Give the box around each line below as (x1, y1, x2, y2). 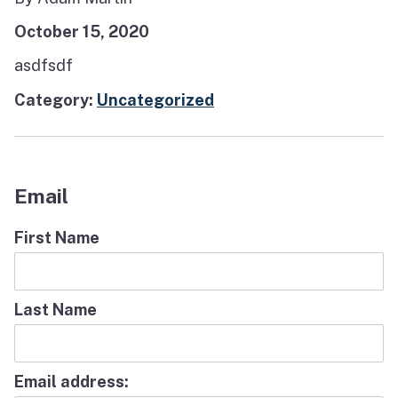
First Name (14, 227, 99, 247)
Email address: (14, 372, 129, 392)
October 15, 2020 (14, 22, 149, 42)
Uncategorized (97, 90, 214, 109)
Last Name (14, 299, 97, 319)
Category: (14, 90, 97, 109)
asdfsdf (14, 56, 73, 76)
